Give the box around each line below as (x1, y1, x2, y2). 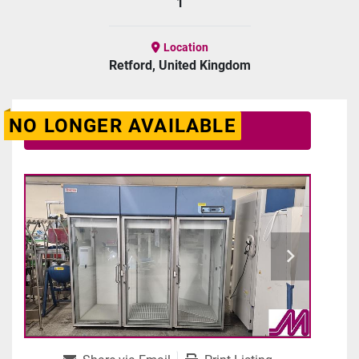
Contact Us (128, 121, 207, 140)
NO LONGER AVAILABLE (9, 115, 236, 137)
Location (163, 41, 208, 54)
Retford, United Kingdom (108, 58, 251, 73)
